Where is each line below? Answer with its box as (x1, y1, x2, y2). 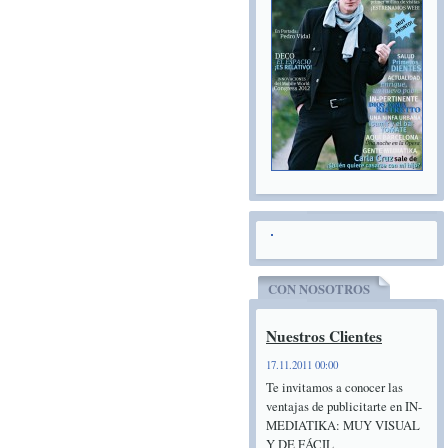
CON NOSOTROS (268, 280, 370, 298)
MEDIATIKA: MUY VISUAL (266, 416, 420, 434)
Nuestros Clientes (266, 325, 382, 347)
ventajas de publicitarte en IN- (266, 397, 422, 415)
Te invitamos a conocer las (266, 378, 403, 396)
